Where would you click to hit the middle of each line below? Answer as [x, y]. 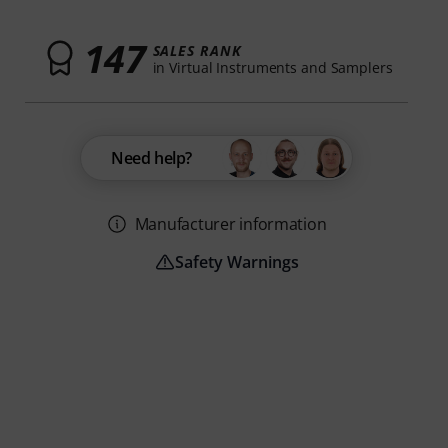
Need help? [152, 158]
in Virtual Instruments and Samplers [272, 67]
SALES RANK [197, 50]
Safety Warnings [236, 262]
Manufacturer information [230, 224]
